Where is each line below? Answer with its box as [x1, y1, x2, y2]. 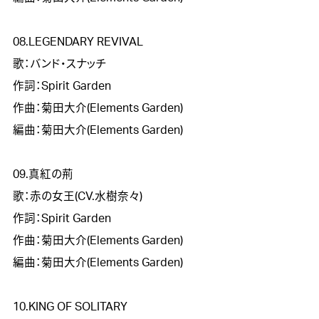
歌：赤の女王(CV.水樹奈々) [12, 190, 142, 202]
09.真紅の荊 [12, 168, 73, 180]
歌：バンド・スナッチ [12, 58, 107, 70]
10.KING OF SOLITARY [12, 300, 127, 313]
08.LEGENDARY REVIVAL [12, 36, 143, 48]
